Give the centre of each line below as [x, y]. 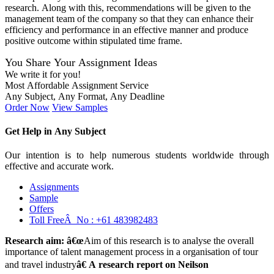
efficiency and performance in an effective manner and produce [127, 29]
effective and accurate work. [59, 166]
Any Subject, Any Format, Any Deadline [85, 96]
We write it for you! [43, 74]
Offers [42, 209]
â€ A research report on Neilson [143, 265]
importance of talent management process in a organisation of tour [131, 252]
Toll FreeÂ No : [63, 220]
